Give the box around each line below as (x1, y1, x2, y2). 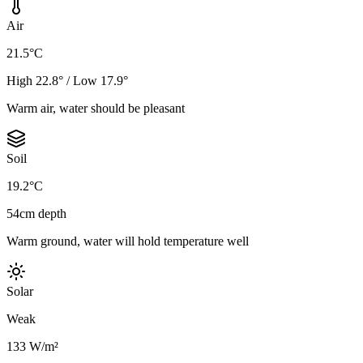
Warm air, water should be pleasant (6, 101, 185, 116)
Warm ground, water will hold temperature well (6, 234, 249, 249)
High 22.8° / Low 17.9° (6, 74, 128, 88)
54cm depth (6, 207, 66, 221)
